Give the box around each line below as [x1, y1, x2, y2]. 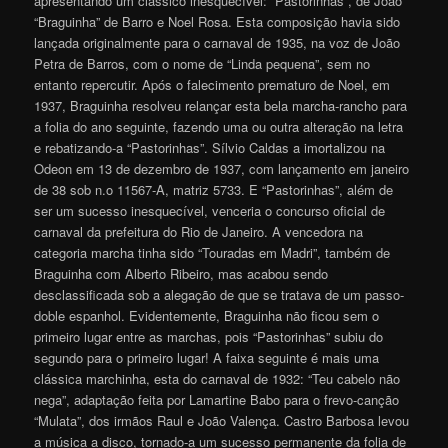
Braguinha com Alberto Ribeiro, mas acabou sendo [34, 263, 329, 283]
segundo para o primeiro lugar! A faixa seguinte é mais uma [34, 347, 380, 367]
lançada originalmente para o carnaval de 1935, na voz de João [34, 32, 401, 52]
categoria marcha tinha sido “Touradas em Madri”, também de [34, 242, 391, 262]
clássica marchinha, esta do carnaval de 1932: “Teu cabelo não [34, 368, 401, 388]
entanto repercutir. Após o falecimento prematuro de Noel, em [34, 74, 391, 94]
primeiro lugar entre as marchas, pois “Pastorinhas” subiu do [34, 326, 384, 346]
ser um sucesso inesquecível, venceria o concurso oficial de [34, 200, 386, 220]
